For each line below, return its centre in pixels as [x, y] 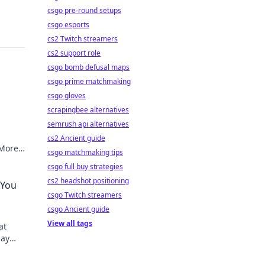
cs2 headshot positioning [88, 181]
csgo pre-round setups [84, 10]
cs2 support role [74, 53]
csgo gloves [67, 96]
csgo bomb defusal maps [88, 67]
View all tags [70, 223]
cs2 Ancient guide [76, 138]
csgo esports [68, 25]
